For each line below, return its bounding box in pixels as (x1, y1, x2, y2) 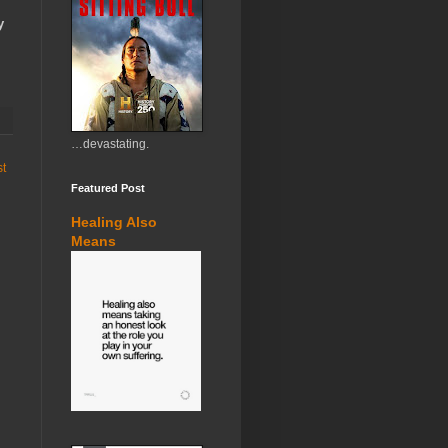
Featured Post (71, 182, 145, 194)
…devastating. (71, 137, 149, 151)
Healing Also (71, 214, 157, 230)
